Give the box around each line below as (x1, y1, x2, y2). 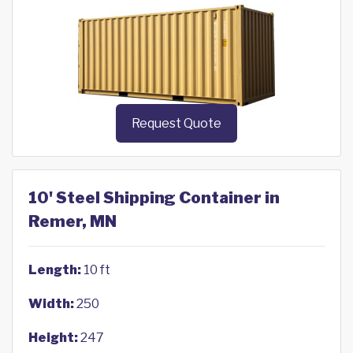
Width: (28, 296, 74, 312)
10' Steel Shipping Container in (28, 188, 280, 208)
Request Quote (132, 116, 221, 132)
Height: (28, 330, 78, 346)
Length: (28, 262, 81, 278)
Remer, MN (28, 212, 117, 232)
